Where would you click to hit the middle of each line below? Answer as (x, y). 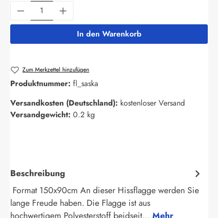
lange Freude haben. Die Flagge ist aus (80, 203)
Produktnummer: (42, 84)
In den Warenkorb (109, 34)
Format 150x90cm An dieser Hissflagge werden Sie (105, 191)
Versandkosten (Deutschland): (65, 103)
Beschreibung (38, 173)
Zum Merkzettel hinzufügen (56, 69)
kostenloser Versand (153, 103)
